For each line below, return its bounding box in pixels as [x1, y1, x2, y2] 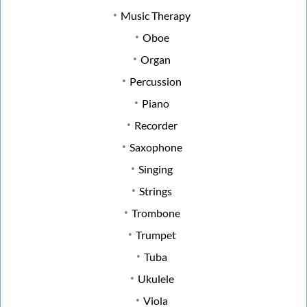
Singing [138, 162, 173, 175]
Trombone [131, 206, 180, 219]
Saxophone [129, 140, 182, 153]
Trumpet [135, 228, 176, 241]
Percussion [130, 74, 182, 88]
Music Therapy [121, 8, 191, 22]
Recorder [134, 118, 177, 132]
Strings [139, 184, 172, 197]
